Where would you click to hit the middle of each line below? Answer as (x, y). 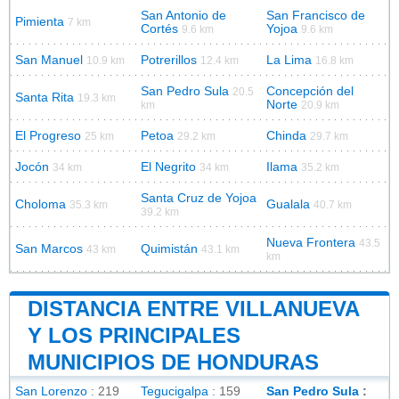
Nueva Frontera (311, 242)
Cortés (159, 28)
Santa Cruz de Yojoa (199, 198)
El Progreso (48, 135)
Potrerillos (169, 60)
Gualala (288, 204)
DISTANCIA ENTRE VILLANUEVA (193, 308)
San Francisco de (316, 15)
